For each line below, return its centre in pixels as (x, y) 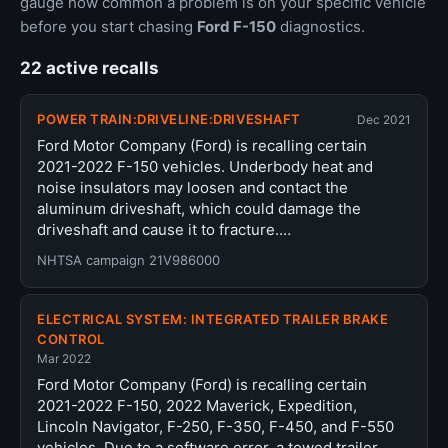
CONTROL (71, 339)
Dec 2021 (384, 119)
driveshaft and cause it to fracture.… (164, 229)
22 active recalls (89, 68)
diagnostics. (320, 26)
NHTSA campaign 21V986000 (128, 260)
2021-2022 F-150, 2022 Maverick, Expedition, (197, 405)
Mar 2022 (64, 358)
